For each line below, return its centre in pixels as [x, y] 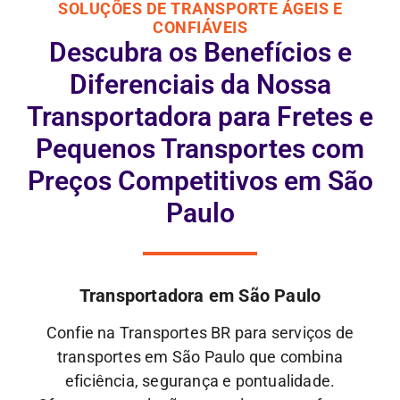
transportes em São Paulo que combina [200, 356]
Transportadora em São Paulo [200, 295]
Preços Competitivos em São [200, 180]
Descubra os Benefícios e [200, 52]
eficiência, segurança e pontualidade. [200, 380]
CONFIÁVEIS [200, 27]
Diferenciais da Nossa [200, 84]
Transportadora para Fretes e [200, 116]
